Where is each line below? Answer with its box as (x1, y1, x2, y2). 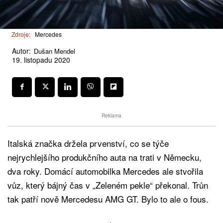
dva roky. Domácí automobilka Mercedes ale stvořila (7, 164, 203, 177)
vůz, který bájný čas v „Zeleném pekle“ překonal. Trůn (7, 178, 208, 191)
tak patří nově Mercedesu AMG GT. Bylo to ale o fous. (7, 192, 209, 205)
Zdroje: (11, 30, 30, 39)
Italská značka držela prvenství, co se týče (7, 136, 169, 149)
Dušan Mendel (34, 46, 75, 56)
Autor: (12, 45, 31, 56)
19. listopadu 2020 (12, 55, 70, 65)
